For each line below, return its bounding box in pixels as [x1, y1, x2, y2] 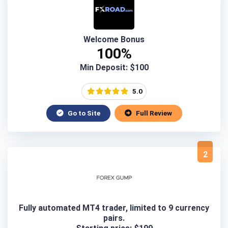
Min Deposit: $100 [79, 62, 149, 72]
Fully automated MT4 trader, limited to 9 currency [19, 203, 209, 213]
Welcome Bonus [83, 34, 145, 44]
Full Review [134, 108, 172, 117]
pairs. [103, 213, 125, 223]
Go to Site [66, 108, 100, 117]
